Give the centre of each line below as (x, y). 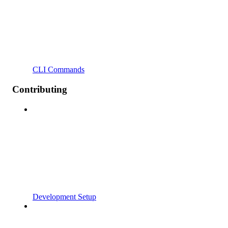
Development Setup (64, 196)
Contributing (40, 90)
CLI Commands (59, 70)
